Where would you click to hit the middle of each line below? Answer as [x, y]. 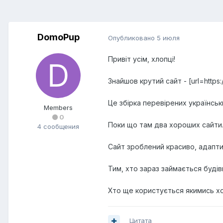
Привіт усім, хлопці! [142, 59]
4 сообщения [58, 127]
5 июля [168, 38]
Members [58, 108]
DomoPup [58, 37]
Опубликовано [132, 38]
